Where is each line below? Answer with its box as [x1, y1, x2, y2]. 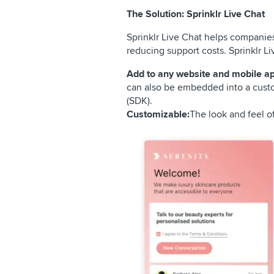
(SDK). [127, 95, 152, 107]
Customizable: [127, 108, 190, 120]
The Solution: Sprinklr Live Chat [127, 8, 265, 20]
